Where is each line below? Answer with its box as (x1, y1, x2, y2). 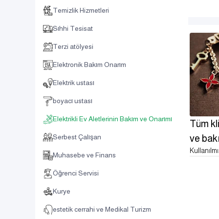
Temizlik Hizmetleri (53, 6, 109, 14)
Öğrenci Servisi (53, 169, 99, 177)
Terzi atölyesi (53, 43, 93, 50)
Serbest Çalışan (53, 133, 101, 141)
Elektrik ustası (53, 79, 94, 87)
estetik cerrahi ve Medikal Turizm (53, 205, 151, 213)
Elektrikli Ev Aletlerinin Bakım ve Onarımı (53, 115, 172, 123)
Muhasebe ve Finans (53, 151, 116, 159)
